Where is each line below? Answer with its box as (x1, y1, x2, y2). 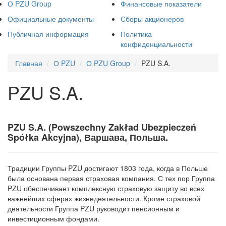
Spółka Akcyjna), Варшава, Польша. (8, 131, 168, 144)
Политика (121, 29, 152, 39)
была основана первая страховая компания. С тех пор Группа (8, 173, 215, 184)
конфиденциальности (121, 39, 192, 49)
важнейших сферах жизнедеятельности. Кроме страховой (8, 193, 200, 204)
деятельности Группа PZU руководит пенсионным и (8, 203, 180, 214)
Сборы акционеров (121, 14, 184, 24)
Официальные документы (8, 14, 94, 24)
